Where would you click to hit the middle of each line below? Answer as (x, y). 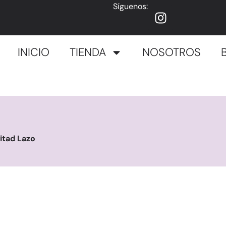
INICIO (34, 52)
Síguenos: (130, 6)
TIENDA (88, 52)
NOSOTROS (172, 52)
